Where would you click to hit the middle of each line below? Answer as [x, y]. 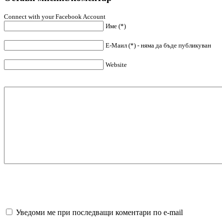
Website [116, 65]
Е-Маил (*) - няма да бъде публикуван [158, 46]
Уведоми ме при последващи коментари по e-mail [99, 213]
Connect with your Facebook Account [55, 17]
